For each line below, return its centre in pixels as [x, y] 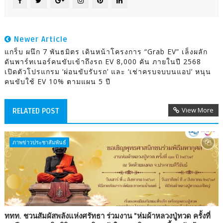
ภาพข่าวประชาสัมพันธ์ [39, 142]
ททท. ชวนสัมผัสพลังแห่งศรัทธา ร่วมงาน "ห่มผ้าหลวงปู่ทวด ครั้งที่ [107, 216]
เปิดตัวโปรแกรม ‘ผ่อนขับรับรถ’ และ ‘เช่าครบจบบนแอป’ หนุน [108, 71]
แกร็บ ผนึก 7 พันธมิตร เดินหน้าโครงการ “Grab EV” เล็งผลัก [106, 51]
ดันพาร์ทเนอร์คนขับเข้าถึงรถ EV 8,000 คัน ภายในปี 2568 [103, 61]
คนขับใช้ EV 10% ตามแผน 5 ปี [57, 81]
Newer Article [39, 39]
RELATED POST [36, 111]
